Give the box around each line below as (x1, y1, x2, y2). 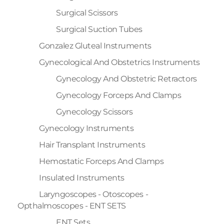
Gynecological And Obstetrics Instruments (39, 57, 200, 67)
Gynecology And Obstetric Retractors (56, 73, 197, 83)
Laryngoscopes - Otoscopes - (39, 189, 148, 199)
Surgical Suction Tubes (56, 24, 142, 34)
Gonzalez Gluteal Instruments (39, 40, 151, 50)
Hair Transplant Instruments (39, 139, 145, 149)
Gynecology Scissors (56, 106, 133, 116)
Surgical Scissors (56, 7, 118, 17)
